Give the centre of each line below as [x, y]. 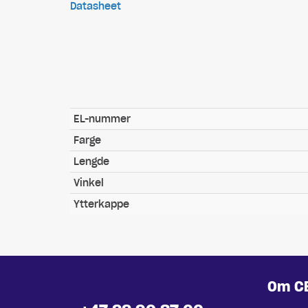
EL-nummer [102, 119]
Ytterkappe [101, 204]
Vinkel [89, 183]
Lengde [91, 162]
